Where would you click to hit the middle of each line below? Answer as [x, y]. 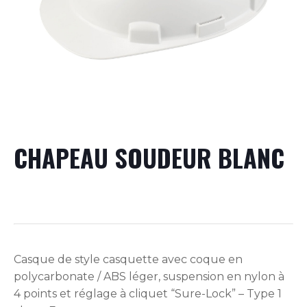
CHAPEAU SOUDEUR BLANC [149, 157]
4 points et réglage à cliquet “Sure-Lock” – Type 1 [148, 294]
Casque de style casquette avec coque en [128, 259]
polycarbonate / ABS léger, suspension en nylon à [149, 277]
